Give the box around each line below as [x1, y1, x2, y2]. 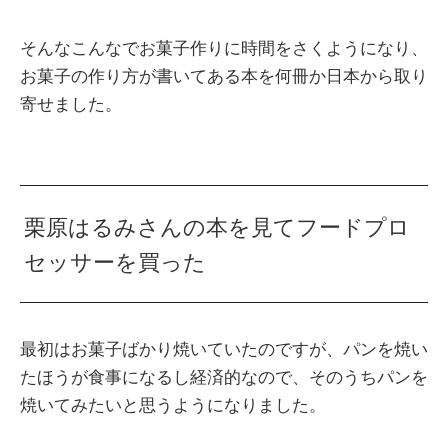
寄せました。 [20, 94, 122, 114]
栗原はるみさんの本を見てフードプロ [24, 215, 411, 241]
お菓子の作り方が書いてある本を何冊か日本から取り [20, 66, 428, 86]
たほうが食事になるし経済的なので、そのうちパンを [20, 368, 428, 388]
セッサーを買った [24, 250, 207, 276]
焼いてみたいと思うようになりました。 [20, 396, 326, 416]
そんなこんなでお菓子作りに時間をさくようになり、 [20, 38, 428, 58]
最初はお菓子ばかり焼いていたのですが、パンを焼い [20, 340, 428, 360]
